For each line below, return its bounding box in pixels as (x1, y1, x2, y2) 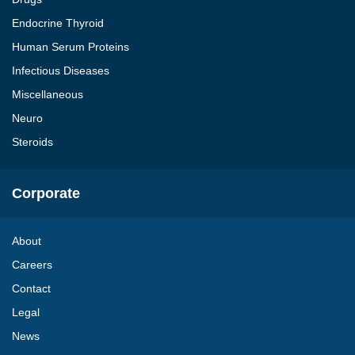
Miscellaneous (12, 88, 83, 101)
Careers (12, 258, 52, 271)
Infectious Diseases (12, 64, 109, 77)
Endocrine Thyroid (12, 17, 104, 29)
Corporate (12, 185, 80, 201)
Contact (12, 282, 51, 295)
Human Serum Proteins (12, 40, 129, 53)
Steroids (12, 136, 53, 148)
